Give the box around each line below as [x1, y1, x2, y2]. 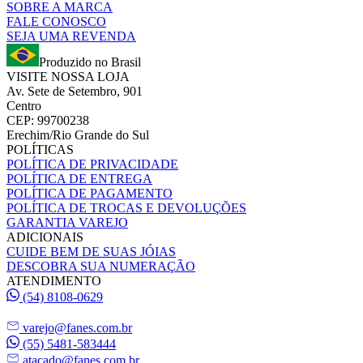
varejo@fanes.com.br [23, 320, 132, 335]
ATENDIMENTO [6, 273, 101, 288]
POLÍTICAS [6, 142, 74, 156]
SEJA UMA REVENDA [6, 28, 136, 43]
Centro [6, 98, 41, 113]
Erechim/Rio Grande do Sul [6, 127, 149, 142]
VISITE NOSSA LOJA [6, 69, 130, 83]
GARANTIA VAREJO [6, 215, 128, 229]
